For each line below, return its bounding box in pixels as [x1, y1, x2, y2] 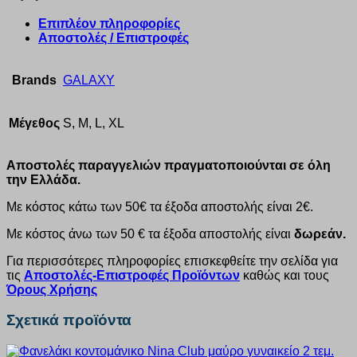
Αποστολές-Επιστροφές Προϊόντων [24, 268, 240, 282]
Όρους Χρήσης [6, 282, 97, 296]
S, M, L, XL [63, 116, 124, 130]
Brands [12, 73, 57, 87]
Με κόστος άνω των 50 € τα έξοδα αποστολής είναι [6, 226, 294, 241]
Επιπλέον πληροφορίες [38, 16, 180, 30]
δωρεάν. [294, 226, 346, 241]
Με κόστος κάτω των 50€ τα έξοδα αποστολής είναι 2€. [6, 199, 313, 214]
